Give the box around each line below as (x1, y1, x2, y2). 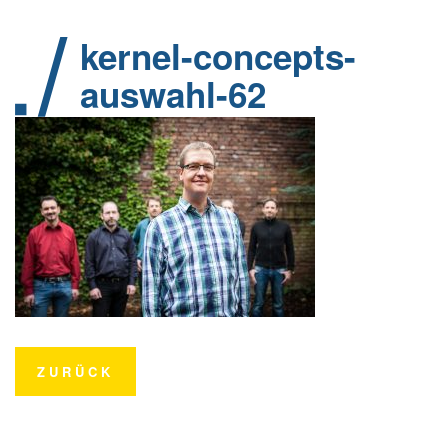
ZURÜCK (37, 362, 114, 381)
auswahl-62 (80, 69, 266, 119)
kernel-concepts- (80, 31, 356, 81)
